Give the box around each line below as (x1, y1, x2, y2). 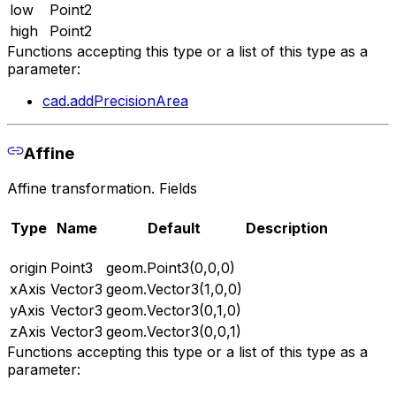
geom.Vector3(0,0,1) (106, 323, 241, 341)
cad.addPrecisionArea (42, 92, 188, 110)
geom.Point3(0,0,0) (106, 259, 235, 278)
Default (148, 218, 201, 237)
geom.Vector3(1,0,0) (106, 280, 242, 299)
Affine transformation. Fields (7, 179, 197, 198)
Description (246, 218, 328, 237)
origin (10, 259, 47, 278)
